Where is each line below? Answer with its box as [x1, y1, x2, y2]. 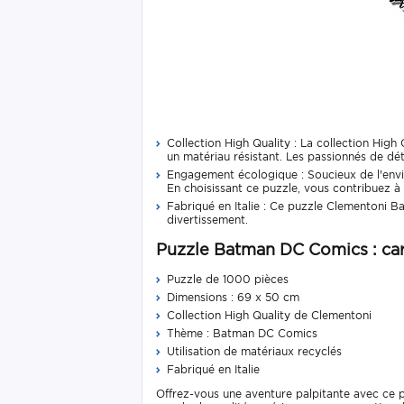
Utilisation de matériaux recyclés [167, 344, 342, 358]
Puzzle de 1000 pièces [167, 271, 289, 286]
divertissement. [167, 212, 248, 226]
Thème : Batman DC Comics [167, 326, 317, 340]
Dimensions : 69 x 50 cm [167, 289, 299, 304]
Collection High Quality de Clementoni [167, 308, 372, 322]
